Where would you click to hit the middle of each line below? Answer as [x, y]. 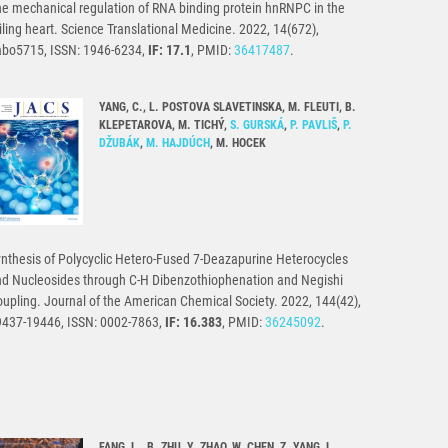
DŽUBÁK [119, 143]
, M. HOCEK [238, 143]
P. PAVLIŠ [313, 125]
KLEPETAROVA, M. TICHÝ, [164, 125]
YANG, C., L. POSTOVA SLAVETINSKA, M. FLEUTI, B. [227, 107]
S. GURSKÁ [257, 125]
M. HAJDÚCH [178, 143]
